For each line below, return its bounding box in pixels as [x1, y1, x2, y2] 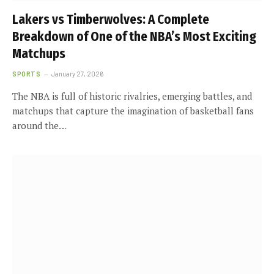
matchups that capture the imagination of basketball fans [12, 104, 254, 117]
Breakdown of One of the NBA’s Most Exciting [12, 28, 256, 45]
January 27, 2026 [51, 69, 104, 78]
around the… [12, 119, 67, 131]
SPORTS [12, 69, 41, 78]
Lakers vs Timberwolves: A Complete [12, 11, 209, 28]
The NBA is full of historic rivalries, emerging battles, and [12, 89, 252, 102]
